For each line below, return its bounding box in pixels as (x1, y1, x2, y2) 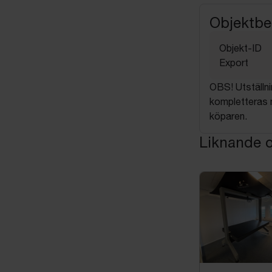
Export (219, 56, 248, 68)
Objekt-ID (219, 42, 262, 53)
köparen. (209, 110, 247, 121)
